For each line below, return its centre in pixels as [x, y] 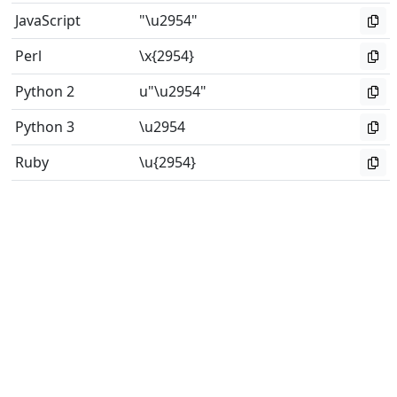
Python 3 [45, 127]
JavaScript [48, 20]
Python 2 [45, 91]
